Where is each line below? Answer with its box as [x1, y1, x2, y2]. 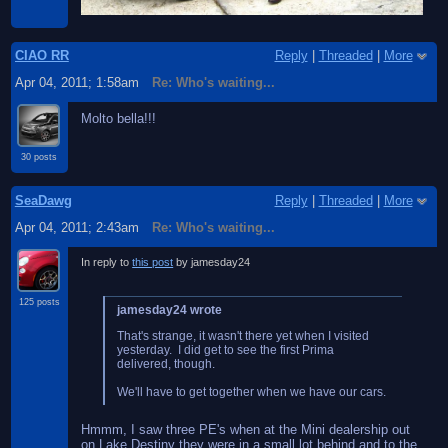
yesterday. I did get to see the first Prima [117, 342, 335, 357]
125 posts [18, 296, 60, 307]
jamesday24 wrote [117, 302, 223, 317]
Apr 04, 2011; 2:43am [14, 220, 139, 236]
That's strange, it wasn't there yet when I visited [117, 328, 370, 343]
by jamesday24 [173, 255, 251, 268]
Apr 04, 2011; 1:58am [14, 75, 139, 91]
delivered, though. [117, 356, 216, 371]
